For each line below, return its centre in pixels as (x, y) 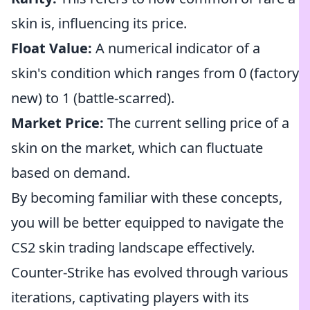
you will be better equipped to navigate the (147, 222)
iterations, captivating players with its (130, 297)
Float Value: (52, 48)
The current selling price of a (197, 123)
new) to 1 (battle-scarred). (93, 98)
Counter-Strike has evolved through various (150, 272)
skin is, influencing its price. (99, 23)
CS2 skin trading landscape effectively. (133, 247)
